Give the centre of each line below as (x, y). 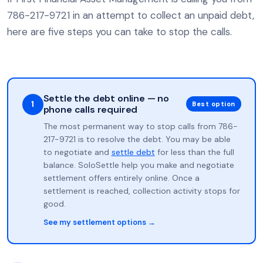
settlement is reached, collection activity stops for (141, 190)
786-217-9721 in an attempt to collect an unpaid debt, (131, 15)
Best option (214, 104)
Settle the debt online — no (106, 98)
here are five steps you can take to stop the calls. (119, 32)
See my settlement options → (99, 222)
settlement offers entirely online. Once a (121, 178)
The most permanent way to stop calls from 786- (140, 126)
